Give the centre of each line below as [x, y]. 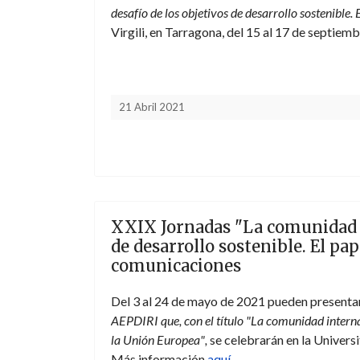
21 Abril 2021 [152, 107]
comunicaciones [176, 266]
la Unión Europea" [158, 340]
